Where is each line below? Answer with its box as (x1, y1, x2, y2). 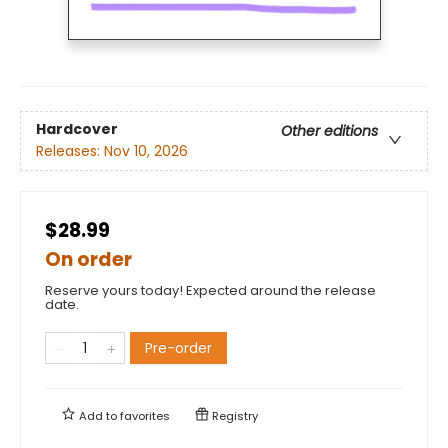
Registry (209, 407, 258, 424)
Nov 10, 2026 (104, 141, 188, 162)
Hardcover (36, 119, 118, 140)
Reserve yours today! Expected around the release (45, 280, 376, 300)
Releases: (36, 141, 104, 162)
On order (45, 245, 132, 273)
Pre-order (145, 337, 212, 358)
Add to (76, 407, 120, 424)
